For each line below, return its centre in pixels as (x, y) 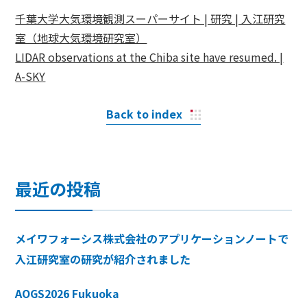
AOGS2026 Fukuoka (67, 293)
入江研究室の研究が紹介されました (103, 259)
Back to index (144, 113)
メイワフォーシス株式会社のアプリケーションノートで (152, 238)
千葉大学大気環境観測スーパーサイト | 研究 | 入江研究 (150, 18)
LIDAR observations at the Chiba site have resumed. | (149, 57)
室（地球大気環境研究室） (81, 37)
